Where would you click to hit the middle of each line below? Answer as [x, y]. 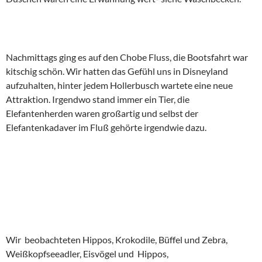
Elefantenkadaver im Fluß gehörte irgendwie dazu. [107, 127]
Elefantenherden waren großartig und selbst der [102, 113]
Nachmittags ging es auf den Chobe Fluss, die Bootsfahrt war [127, 57]
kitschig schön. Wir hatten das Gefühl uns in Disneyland [117, 71]
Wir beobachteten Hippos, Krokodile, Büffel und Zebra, [117, 240]
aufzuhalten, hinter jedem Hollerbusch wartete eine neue [119, 85]
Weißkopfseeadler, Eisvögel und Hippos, [87, 254]
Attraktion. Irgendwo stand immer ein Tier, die [98, 99]
